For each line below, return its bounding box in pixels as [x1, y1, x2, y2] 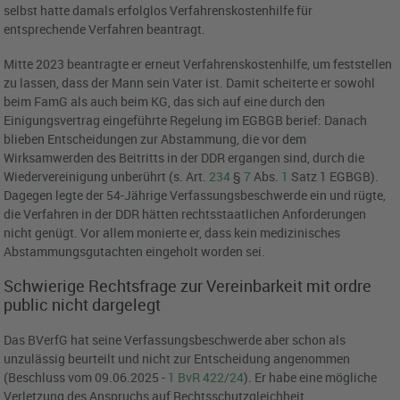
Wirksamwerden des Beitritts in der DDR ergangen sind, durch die [4, 149, 365, 167]
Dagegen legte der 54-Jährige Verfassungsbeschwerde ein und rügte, [4, 187, 387, 204]
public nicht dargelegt [4, 294, 162, 316]
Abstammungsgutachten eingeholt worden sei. [4, 243, 266, 261]
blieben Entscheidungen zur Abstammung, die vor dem [4, 130, 307, 148]
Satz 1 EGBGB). [288, 168, 379, 186]
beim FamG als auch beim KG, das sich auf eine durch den [4, 93, 326, 111]
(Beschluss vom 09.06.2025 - [4, 369, 169, 387]
